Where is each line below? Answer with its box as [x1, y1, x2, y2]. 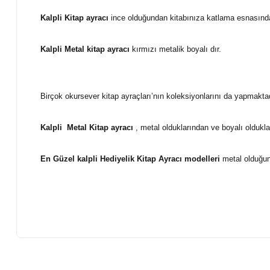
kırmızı [130, 45, 159, 54]
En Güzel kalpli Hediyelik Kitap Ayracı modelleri [40, 154, 220, 163]
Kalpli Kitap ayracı [40, 13, 108, 22]
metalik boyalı [159, 45, 208, 54]
